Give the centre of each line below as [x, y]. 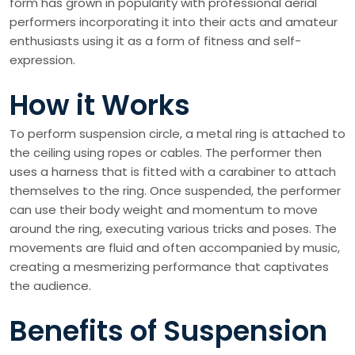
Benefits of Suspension [168, 331]
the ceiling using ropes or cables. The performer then [166, 153]
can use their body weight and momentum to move [164, 210]
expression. [42, 60]
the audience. [50, 286]
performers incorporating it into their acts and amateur [174, 22]
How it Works [100, 105]
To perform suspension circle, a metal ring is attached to [177, 134]
